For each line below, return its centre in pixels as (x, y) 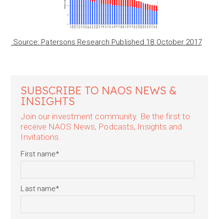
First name (38, 154)
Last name (38, 189)
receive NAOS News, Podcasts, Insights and (101, 127)
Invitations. (41, 137)
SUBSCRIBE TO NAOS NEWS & (99, 90)
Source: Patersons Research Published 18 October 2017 (106, 42)
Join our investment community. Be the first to (106, 116)
